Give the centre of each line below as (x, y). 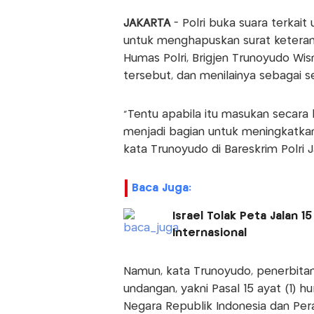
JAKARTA (148, 23)
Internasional (209, 233)
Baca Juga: (161, 188)
